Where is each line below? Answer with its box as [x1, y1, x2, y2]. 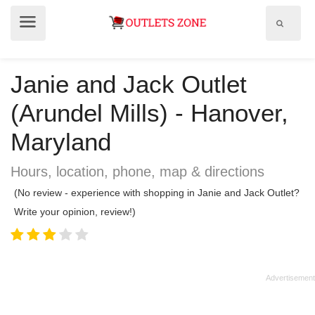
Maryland [11, 128, 111, 155]
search [283, 32, 307, 40]
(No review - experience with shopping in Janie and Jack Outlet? [14, 187, 300, 198]
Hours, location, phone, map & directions [11, 164, 264, 179]
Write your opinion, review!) [14, 206, 136, 217]
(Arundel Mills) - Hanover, [11, 99, 288, 127]
